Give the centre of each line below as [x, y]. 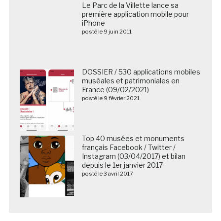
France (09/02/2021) [115, 89]
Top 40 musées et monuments [133, 138]
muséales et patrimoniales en [130, 80]
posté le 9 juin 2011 [107, 31]
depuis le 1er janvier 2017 [122, 165]
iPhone [93, 23]
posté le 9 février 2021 [110, 98]
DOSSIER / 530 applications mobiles [141, 72]
